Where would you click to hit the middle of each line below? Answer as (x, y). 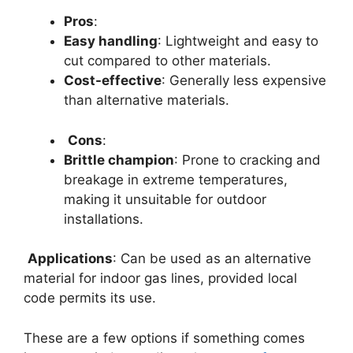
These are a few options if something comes (164, 338)
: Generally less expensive (244, 81)
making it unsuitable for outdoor (165, 199)
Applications (70, 259)
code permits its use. (90, 298)
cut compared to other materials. (167, 61)
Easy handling (111, 41)
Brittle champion (119, 160)
